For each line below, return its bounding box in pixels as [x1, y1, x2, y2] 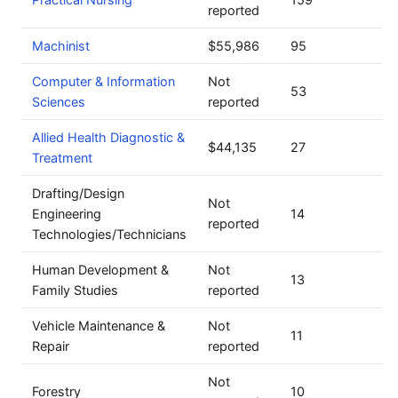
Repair [32, 338, 69, 354]
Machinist [32, 38, 90, 53]
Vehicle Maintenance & [32, 318, 165, 333]
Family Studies [32, 283, 118, 298]
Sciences [32, 94, 85, 109]
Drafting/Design [32, 186, 124, 201]
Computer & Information [32, 74, 175, 89]
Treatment [32, 150, 92, 165]
